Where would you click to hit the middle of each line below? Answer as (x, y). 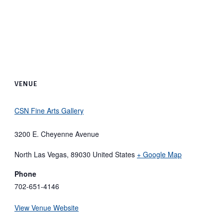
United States (113, 154)
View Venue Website (46, 207)
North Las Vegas (40, 154)
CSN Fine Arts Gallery (49, 110)
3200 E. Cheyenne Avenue (56, 134)
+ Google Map (159, 154)
